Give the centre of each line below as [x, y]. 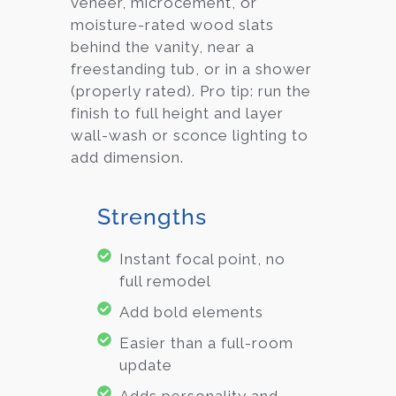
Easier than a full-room [206, 343]
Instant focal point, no [202, 259]
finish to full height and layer [177, 113]
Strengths [152, 217]
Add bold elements [191, 312]
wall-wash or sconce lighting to [190, 135]
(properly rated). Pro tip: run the [191, 91]
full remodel [165, 282]
